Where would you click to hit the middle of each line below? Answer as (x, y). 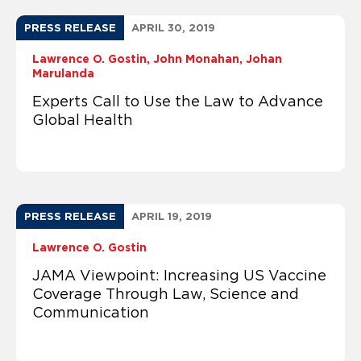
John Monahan (196, 58)
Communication (91, 312)
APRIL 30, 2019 (173, 27)
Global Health (83, 120)
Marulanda (63, 73)
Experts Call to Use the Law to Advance (178, 101)
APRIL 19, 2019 (172, 216)
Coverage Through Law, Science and (166, 294)
